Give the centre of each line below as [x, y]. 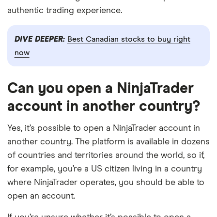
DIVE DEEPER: [41, 39]
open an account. [41, 196]
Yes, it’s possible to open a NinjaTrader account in [104, 129]
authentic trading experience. [65, 11]
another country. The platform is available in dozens [108, 142]
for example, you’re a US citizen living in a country [105, 169]
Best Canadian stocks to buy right [129, 39]
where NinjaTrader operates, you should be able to [106, 183]
